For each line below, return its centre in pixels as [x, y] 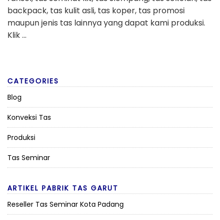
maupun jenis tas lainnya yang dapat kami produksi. [106, 23]
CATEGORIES [33, 81]
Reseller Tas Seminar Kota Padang [66, 205]
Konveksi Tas [29, 118]
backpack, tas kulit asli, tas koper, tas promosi [96, 11]
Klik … [17, 35]
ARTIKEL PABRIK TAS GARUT [63, 188]
